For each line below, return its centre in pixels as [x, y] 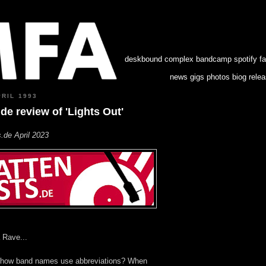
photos [218, 77]
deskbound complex [159, 59]
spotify [246, 59]
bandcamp [214, 59]
